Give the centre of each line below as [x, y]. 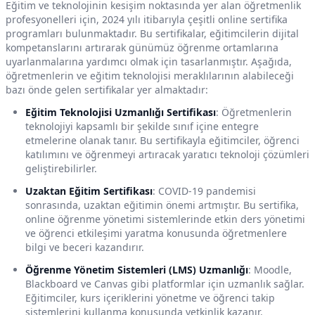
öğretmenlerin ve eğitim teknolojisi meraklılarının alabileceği [150, 76]
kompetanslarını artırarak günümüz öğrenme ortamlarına [142, 48]
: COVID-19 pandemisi [204, 191]
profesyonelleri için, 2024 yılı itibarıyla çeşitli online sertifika [147, 20]
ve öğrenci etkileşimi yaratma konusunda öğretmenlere [156, 233]
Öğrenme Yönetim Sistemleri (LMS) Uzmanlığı [137, 270]
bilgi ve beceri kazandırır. [85, 247]
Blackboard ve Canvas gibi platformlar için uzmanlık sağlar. [165, 284]
